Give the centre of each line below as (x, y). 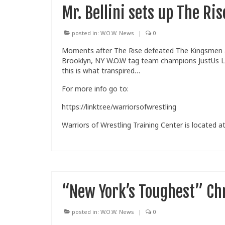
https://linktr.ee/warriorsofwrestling (119, 107)
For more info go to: (95, 89)
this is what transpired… (101, 71)
